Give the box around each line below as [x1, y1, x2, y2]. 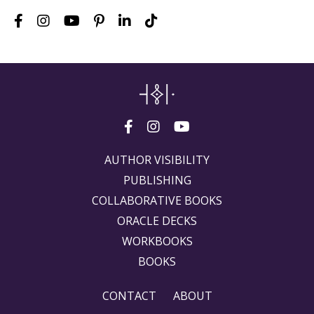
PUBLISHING [123, 172, 191, 188]
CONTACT [102, 287, 156, 303]
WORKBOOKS [121, 233, 193, 249]
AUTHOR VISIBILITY [104, 151, 210, 168]
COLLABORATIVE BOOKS [92, 192, 222, 208]
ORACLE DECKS [117, 212, 197, 228]
